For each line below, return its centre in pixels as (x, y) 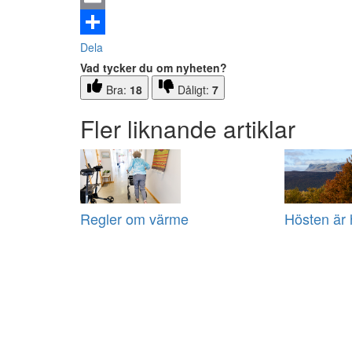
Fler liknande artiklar (188, 129)
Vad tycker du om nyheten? (154, 68)
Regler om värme (134, 219)
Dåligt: (195, 90)
